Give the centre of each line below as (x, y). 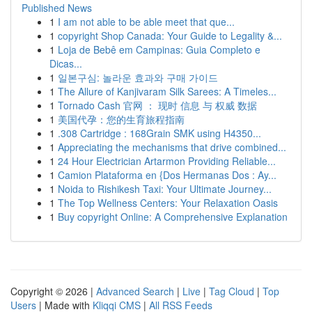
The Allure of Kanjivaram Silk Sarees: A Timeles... (167, 91)
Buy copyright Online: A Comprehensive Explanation (173, 217)
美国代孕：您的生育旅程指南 (121, 119)
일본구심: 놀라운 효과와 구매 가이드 (138, 77)
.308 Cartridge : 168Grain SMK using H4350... (159, 133)
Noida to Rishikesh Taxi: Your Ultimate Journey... (165, 189)
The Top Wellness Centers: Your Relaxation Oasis (168, 203)
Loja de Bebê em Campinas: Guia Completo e (159, 49)
